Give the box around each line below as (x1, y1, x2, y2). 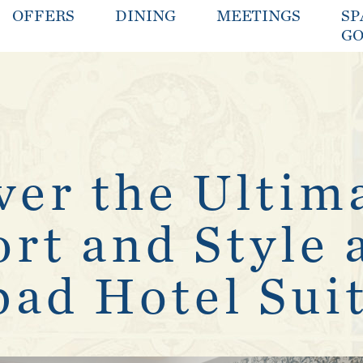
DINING (114, 8, 176, 24)
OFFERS (11, 8, 75, 24)
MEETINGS (216, 8, 301, 24)
